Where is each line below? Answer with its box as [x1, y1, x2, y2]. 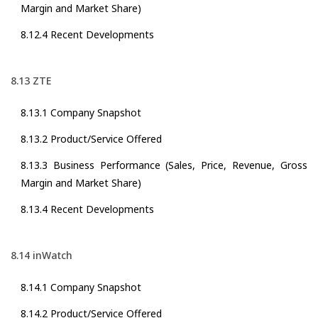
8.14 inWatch [11, 248, 72, 263]
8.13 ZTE [11, 74, 51, 88]
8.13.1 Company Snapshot [21, 106, 141, 120]
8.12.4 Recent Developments [21, 28, 154, 42]
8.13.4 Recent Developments [21, 202, 154, 216]
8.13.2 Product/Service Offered [21, 132, 162, 146]
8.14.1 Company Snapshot [21, 280, 141, 295]
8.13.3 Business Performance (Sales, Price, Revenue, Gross [21, 158, 307, 172]
